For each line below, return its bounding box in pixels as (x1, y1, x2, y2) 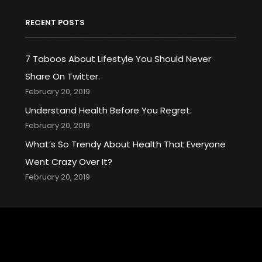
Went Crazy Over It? (25, 156, 113, 168)
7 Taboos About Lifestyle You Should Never (25, 53, 212, 65)
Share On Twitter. (25, 70, 101, 82)
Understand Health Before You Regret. (25, 104, 192, 116)
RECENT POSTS (25, 17, 85, 28)
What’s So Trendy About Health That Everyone (25, 138, 226, 150)
